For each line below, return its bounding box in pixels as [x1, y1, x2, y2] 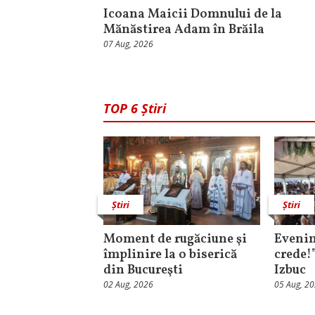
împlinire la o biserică [103, 246, 237, 264]
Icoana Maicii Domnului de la [103, 6, 282, 24]
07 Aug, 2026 [103, 38, 153, 51]
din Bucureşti [103, 262, 183, 280]
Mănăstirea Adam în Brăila [103, 21, 264, 39]
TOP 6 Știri [103, 100, 166, 117]
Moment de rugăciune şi [103, 231, 247, 249]
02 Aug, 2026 [103, 278, 153, 291]
